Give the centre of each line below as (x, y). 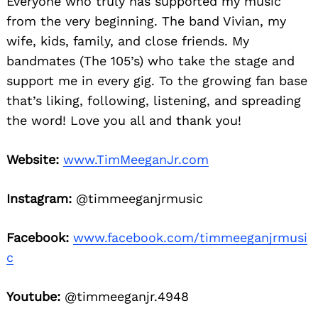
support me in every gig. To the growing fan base (157, 81)
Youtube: (33, 297)
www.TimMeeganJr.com (136, 160)
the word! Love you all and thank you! (124, 121)
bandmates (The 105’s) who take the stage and (150, 61)
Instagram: (39, 199)
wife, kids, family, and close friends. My (128, 41)
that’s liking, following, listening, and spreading (154, 101)
